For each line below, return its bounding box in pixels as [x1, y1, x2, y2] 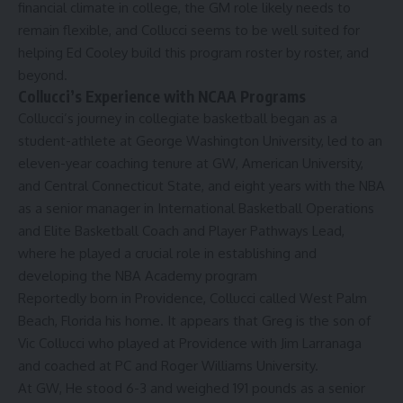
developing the [18, 266, 115, 284]
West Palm [296, 289, 367, 307]
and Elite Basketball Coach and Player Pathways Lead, [18, 221, 345, 239]
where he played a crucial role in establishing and [18, 244, 317, 262]
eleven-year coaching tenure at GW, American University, [18, 154, 363, 172]
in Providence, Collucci [118, 289, 259, 307]
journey [77, 109, 121, 127]
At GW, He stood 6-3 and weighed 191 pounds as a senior [18, 379, 365, 397]
